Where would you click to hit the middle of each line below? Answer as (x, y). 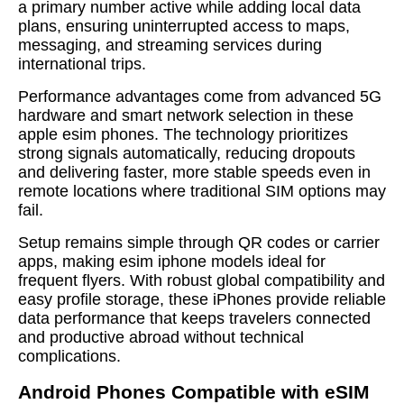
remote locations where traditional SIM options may (202, 191)
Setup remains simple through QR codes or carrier (199, 243)
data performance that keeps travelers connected (194, 318)
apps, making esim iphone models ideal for (172, 262)
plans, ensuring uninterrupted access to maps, (184, 26)
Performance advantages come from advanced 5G (200, 96)
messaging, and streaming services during (170, 45)
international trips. (82, 64)
